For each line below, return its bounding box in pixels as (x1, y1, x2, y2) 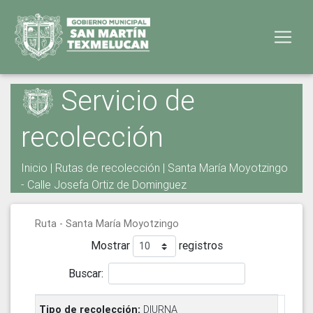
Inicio (21, 161, 48, 175)
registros (175, 238, 223, 253)
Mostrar (90, 238, 133, 253)
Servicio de (54, 83, 195, 117)
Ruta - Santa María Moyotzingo (35, 217, 179, 231)
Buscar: (68, 265, 103, 280)
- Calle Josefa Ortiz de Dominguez (21, 177, 187, 192)
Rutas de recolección (55, 161, 160, 175)
